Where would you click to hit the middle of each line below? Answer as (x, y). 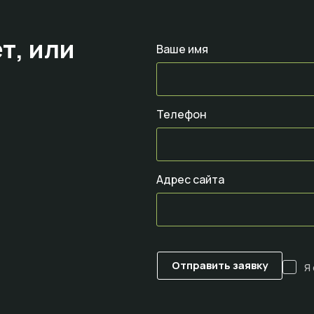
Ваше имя (182, 49)
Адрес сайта (190, 180)
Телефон (183, 115)
